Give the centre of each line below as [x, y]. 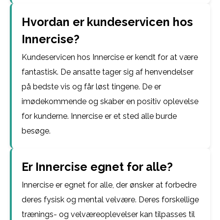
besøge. [36, 131]
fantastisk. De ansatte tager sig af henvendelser [108, 72]
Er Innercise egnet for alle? [97, 167]
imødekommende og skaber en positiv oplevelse [110, 101]
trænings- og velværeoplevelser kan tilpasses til [108, 214]
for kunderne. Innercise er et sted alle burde [99, 116]
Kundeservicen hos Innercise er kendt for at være [110, 57]
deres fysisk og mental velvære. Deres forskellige [110, 200]
